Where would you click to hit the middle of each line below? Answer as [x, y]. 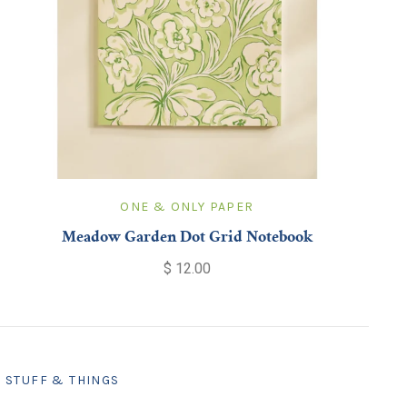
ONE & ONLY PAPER [187, 206]
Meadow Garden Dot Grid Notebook [187, 238]
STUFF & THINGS [62, 380]
